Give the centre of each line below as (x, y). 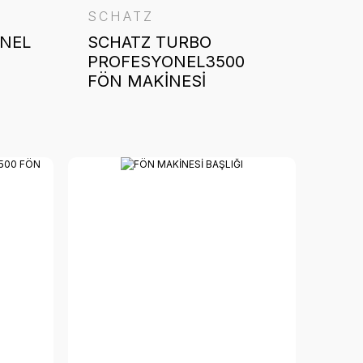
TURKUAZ (126, 100)
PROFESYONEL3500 (166, 62)
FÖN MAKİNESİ (147, 81)
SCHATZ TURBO (149, 42)
